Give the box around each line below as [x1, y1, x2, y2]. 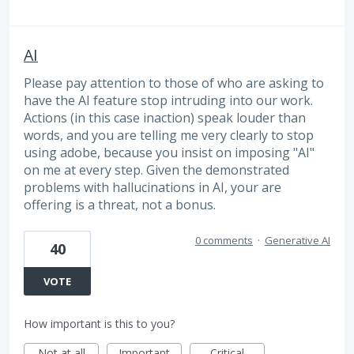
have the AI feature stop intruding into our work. [24, 91, 313, 109]
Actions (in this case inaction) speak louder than [24, 108, 306, 126]
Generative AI [265, 233, 330, 248]
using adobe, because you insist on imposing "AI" [24, 143, 314, 161]
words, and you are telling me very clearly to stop [24, 126, 314, 144]
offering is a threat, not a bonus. [24, 195, 216, 213]
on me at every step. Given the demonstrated [24, 160, 289, 179]
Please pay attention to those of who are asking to [24, 73, 324, 92]
